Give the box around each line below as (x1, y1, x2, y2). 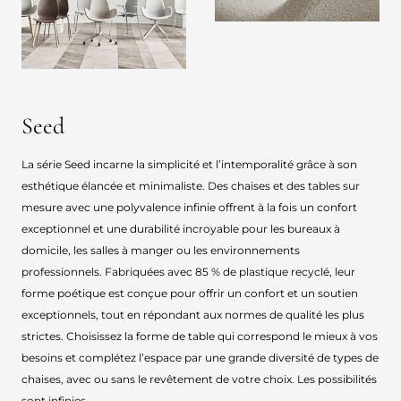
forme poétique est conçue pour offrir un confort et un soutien (21, 286, 358, 301)
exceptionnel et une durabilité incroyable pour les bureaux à (21, 222, 340, 236)
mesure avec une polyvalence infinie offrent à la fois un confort (21, 200, 357, 215)
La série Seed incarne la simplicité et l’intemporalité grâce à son (21, 158, 357, 172)
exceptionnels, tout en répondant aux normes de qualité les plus (21, 308, 364, 322)
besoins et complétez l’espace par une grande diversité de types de (21, 351, 379, 365)
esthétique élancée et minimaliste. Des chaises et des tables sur (21, 179, 360, 193)
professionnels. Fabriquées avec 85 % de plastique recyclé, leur (21, 265, 355, 279)
